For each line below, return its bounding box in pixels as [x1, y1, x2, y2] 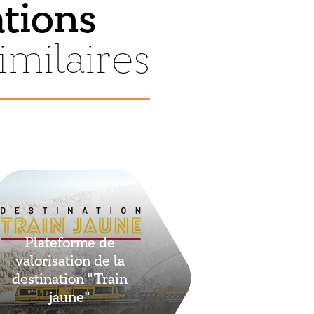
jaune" [49, 288, 91, 307]
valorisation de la [15, 252, 125, 271]
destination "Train [12, 270, 128, 289]
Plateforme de [25, 233, 116, 252]
